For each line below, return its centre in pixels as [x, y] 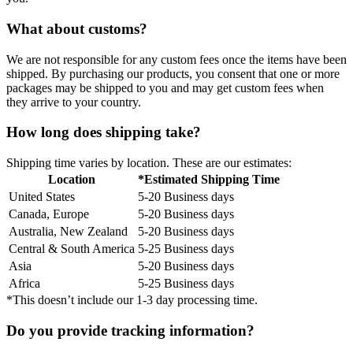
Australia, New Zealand [68, 232]
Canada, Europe [49, 214]
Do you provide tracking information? [130, 330]
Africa [24, 284]
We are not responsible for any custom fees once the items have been [176, 59]
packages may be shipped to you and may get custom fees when [165, 87]
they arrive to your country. [74, 102]
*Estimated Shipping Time [209, 180]
